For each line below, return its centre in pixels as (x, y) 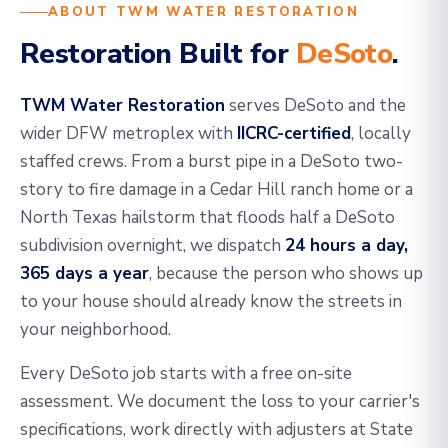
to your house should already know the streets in (211, 301)
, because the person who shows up (286, 273)
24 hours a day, (346, 245)
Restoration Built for (158, 54)
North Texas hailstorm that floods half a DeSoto (207, 217)
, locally (381, 133)
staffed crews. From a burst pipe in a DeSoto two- (211, 161)
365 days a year (84, 273)
